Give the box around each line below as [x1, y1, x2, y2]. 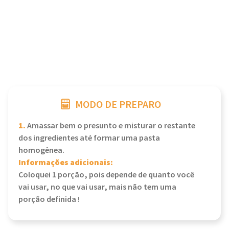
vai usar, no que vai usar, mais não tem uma [18, 182, 176, 193]
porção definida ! [18, 194, 80, 205]
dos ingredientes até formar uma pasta [18, 133, 160, 144]
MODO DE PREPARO [75, 98, 161, 111]
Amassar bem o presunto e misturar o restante [26, 121, 195, 131]
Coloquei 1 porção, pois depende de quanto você [18, 170, 194, 180]
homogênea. [18, 145, 64, 156]
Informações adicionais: [18, 157, 113, 169]
